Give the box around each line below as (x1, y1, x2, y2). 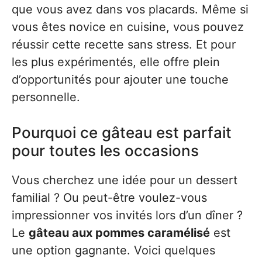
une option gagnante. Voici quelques (12, 243, 215, 258)
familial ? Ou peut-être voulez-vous (12, 191, 207, 205)
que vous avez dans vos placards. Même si (12, 2, 249, 17)
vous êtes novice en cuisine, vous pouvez (12, 20, 244, 35)
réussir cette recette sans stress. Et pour (12, 37, 236, 52)
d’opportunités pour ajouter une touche (12, 73, 229, 87)
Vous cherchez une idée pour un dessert (12, 173, 237, 188)
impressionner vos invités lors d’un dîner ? (12, 208, 243, 223)
